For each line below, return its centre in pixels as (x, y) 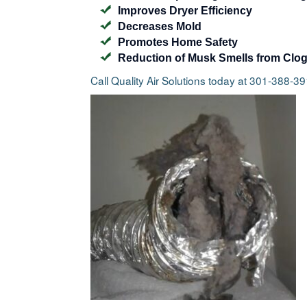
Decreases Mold (160, 26)
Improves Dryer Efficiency (185, 10)
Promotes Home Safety (178, 42)
